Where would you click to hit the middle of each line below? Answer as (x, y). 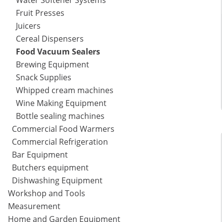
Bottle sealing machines (60, 116)
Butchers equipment (50, 168)
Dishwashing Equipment (57, 181)
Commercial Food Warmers (63, 129)
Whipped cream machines (65, 90)
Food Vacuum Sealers (58, 52)
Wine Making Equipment (61, 103)
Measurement (34, 206)
